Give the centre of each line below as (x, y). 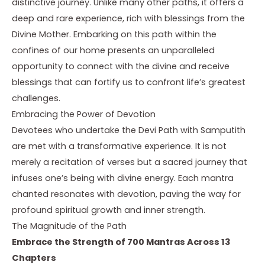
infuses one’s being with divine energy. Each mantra (123, 178)
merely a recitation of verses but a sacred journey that (130, 162)
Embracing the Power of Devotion (84, 114)
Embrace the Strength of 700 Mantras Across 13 (121, 242)
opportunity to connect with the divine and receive (121, 66)
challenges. (36, 98)
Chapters (34, 258)
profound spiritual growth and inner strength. (109, 210)
